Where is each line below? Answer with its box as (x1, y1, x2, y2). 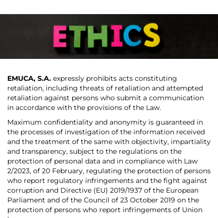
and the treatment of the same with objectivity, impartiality (7, 137, 211, 146)
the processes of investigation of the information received (7, 127, 205, 137)
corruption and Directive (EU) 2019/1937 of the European (7, 186, 199, 195)
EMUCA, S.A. (7, 74, 51, 83)
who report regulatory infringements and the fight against (7, 176, 207, 185)
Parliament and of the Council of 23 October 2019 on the (7, 196, 199, 205)
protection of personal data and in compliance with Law (7, 157, 198, 166)
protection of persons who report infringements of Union (7, 205, 202, 215)
